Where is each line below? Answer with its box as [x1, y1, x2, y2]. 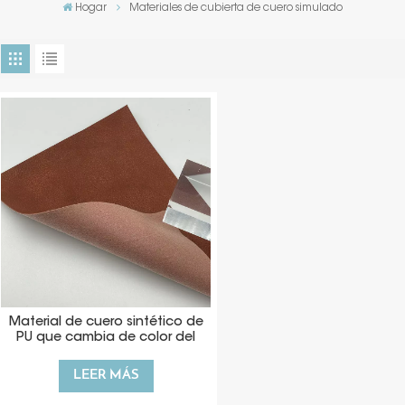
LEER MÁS [72, 368, 139, 382]
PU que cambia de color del [16, 331, 196, 345]
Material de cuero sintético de [8, 316, 203, 330]
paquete [77, 346, 135, 361]
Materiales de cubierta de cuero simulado [129, 2, 344, 14]
